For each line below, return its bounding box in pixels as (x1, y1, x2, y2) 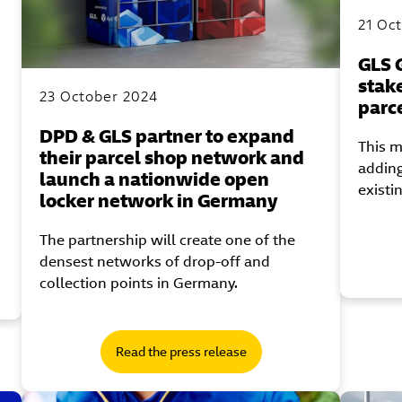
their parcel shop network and (39, 145, 305, 170)
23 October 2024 (39, 87, 159, 107)
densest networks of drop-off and (39, 252, 271, 272)
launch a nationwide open (39, 167, 270, 192)
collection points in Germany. (39, 274, 239, 293)
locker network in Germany (39, 188, 279, 214)
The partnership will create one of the (39, 231, 296, 250)
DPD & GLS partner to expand (39, 124, 295, 149)
